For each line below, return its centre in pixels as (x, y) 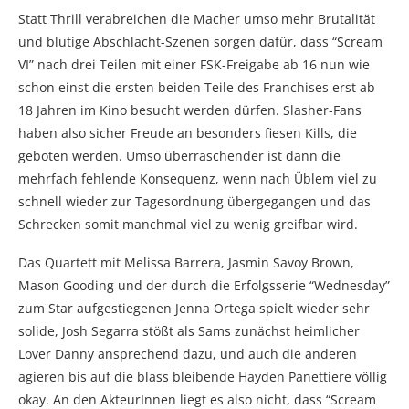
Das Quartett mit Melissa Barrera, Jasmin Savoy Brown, (186, 262)
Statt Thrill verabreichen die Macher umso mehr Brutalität (197, 18)
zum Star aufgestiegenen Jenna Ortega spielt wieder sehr (194, 308)
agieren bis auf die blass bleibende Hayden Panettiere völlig (203, 376)
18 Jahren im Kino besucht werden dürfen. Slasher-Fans (190, 110)
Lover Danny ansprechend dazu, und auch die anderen (188, 353)
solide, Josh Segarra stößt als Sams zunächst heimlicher (189, 330)
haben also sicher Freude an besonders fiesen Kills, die (188, 132)
